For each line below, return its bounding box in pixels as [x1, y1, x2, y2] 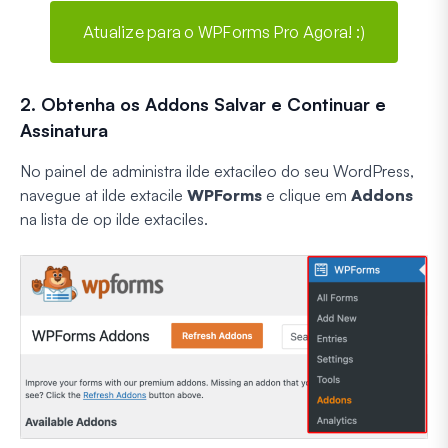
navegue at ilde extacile [20, 184, 187, 205]
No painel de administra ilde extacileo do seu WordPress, [20, 160, 414, 181]
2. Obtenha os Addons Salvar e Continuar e [20, 92, 386, 115]
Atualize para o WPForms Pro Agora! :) [82, 21, 366, 42]
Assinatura [20, 118, 108, 141]
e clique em [262, 184, 351, 205]
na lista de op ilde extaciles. [20, 208, 208, 229]
